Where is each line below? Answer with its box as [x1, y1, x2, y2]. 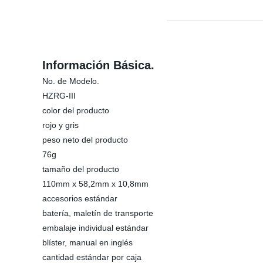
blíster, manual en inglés [42, 238, 133, 247]
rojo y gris [42, 120, 79, 130]
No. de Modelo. [42, 76, 99, 86]
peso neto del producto [42, 135, 128, 144]
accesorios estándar [42, 194, 117, 203]
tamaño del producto [42, 164, 119, 174]
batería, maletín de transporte [42, 208, 153, 218]
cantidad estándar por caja [42, 252, 141, 262]
